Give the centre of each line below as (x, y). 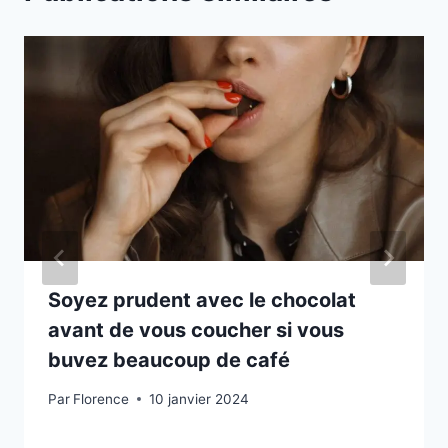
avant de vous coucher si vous (196, 330)
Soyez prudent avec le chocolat (202, 300)
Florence (101, 398)
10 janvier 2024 (199, 398)
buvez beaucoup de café (169, 360)
